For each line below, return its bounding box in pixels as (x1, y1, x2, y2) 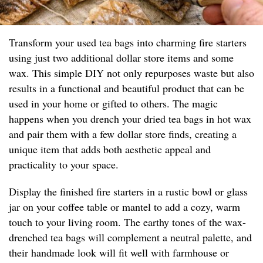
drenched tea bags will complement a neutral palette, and (9, 230, 252, 245)
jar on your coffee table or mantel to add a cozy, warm (9, 200, 240, 214)
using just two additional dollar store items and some (9, 50, 234, 65)
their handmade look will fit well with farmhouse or (9, 245, 229, 260)
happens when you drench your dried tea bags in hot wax (9, 112, 251, 126)
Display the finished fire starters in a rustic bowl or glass (9, 184, 248, 199)
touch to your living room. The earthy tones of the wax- (9, 215, 246, 230)
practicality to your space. (9, 157, 119, 172)
